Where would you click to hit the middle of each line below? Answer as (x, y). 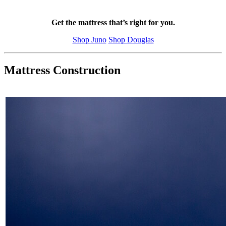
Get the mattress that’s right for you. (113, 23)
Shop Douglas (131, 40)
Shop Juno (89, 40)
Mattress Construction (62, 70)
